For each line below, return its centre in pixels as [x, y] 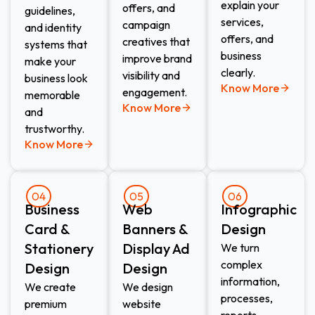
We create [50, 287]
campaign [147, 24]
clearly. [238, 72]
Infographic [258, 209]
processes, [246, 298]
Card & [47, 229]
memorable [52, 95]
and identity [53, 27]
